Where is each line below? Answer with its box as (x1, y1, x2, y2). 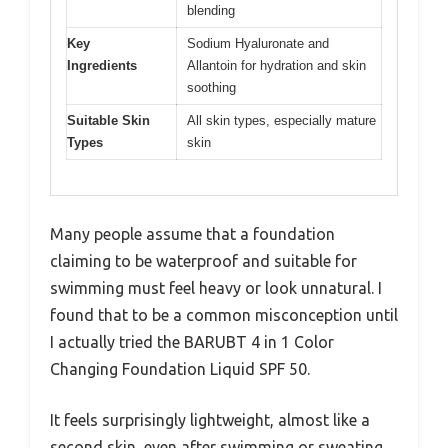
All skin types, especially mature (187, 113, 376, 129)
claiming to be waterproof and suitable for (50, 251, 357, 270)
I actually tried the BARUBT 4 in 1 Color (50, 332, 334, 351)
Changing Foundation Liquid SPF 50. (50, 359, 310, 378)
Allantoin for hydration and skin (187, 58, 366, 74)
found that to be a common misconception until (50, 305, 398, 324)
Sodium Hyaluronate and (187, 36, 329, 52)
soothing (187, 80, 236, 96)
